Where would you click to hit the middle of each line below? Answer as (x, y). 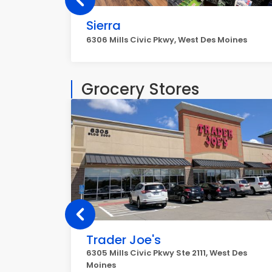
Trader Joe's (124, 240)
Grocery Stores (140, 89)
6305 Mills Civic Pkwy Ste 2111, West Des (167, 253)
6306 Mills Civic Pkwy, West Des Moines (167, 40)
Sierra (104, 25)
